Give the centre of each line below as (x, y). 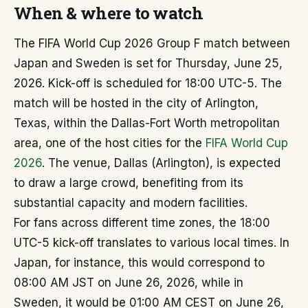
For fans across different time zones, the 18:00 (142, 223)
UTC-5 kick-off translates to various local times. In (152, 243)
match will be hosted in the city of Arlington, (136, 103)
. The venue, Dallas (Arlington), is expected (161, 163)
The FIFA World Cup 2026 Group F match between (152, 43)
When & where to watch (108, 13)
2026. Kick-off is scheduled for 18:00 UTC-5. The (148, 83)
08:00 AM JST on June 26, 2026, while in (129, 283)
